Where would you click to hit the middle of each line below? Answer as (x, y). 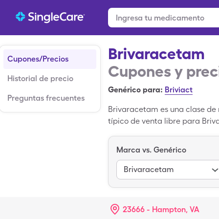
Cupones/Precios (38, 59)
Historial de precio (40, 78)
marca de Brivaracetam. (153, 144)
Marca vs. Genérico (151, 150)
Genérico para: (135, 90)
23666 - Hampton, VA (161, 209)
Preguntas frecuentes (46, 98)
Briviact (179, 90)
